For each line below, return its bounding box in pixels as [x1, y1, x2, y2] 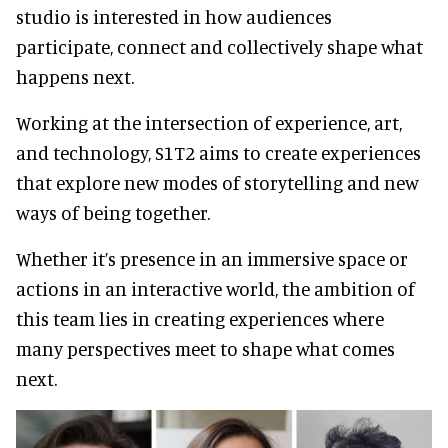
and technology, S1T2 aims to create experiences [16, 140, 421, 164]
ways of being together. [16, 200, 210, 224]
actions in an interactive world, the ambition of [16, 276, 415, 300]
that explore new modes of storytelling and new [16, 170, 419, 194]
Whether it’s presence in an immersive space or [16, 246, 408, 270]
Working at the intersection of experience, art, [16, 110, 402, 134]
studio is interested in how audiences [16, 4, 332, 28]
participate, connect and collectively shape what [16, 34, 423, 58]
